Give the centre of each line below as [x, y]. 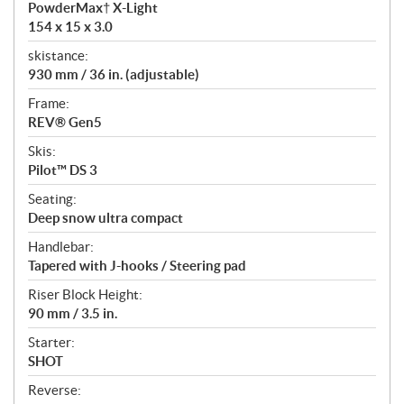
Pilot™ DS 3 [63, 170]
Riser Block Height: [85, 295]
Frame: [49, 104]
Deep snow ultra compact [106, 218]
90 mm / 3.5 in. [73, 314]
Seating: [52, 199]
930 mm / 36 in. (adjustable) [114, 75]
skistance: [58, 56]
